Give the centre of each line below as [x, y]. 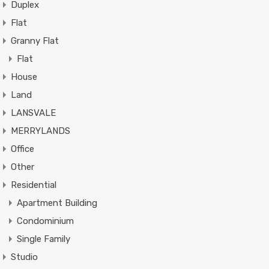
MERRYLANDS [40, 131]
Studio [24, 257]
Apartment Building [57, 203]
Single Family [43, 239]
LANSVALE [33, 113]
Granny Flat [35, 41]
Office [22, 149]
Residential [33, 185]
